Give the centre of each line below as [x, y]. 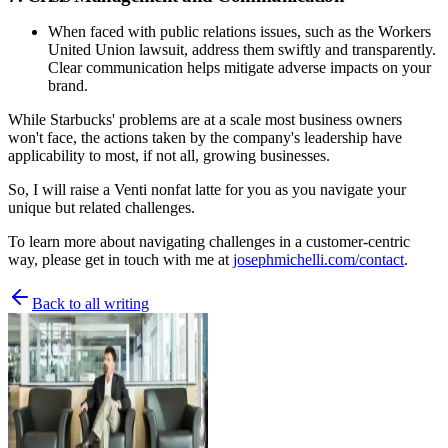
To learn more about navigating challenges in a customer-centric [209, 241]
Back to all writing [90, 303]
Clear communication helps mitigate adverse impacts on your [239, 67]
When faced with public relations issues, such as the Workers [239, 31]
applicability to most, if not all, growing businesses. [169, 155]
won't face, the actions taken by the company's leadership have [205, 137]
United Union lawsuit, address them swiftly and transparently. [242, 49]
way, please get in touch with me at [120, 259]
